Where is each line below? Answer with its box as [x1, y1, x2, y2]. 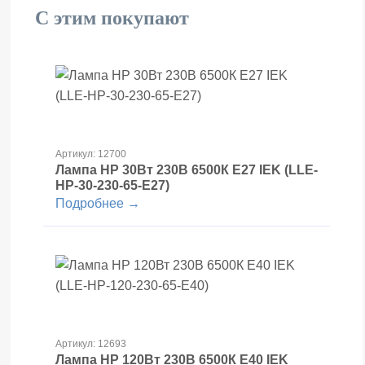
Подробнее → [55, 196, 140, 210]
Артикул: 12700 [55, 147, 126, 160]
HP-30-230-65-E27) [55, 178, 169, 192]
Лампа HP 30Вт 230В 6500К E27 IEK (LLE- [55, 162, 318, 177]
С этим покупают [35, 7, 189, 29]
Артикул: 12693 [55, 337, 126, 350]
